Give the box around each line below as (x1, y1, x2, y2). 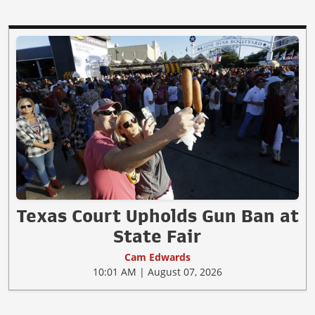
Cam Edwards (124, 250, 191, 264)
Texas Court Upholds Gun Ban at (16, 207, 299, 226)
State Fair (113, 227, 202, 246)
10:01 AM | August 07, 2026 (93, 265, 222, 279)
